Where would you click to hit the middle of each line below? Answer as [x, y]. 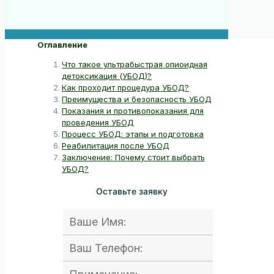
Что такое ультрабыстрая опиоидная [135, 64]
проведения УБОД [98, 122]
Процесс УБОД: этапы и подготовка [133, 134]
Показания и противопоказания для [133, 110]
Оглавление [62, 44]
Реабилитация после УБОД [116, 145]
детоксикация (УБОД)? [107, 76]
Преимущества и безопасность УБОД [137, 99]
